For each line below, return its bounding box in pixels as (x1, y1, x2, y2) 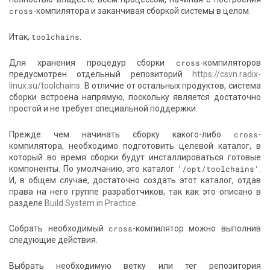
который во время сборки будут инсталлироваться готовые (9, 152, 261, 162)
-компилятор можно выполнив (133, 224, 261, 234)
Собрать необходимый (9, 224, 108, 234)
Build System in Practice (45, 198, 137, 208)
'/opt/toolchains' (177, 163, 259, 174)
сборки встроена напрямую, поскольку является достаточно (9, 92, 261, 102)
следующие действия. (9, 235, 98, 245)
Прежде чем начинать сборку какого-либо (9, 129, 234, 139)
